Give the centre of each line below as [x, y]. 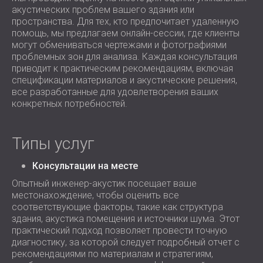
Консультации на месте [85, 166]
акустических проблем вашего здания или [103, 10]
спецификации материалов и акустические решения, [124, 80]
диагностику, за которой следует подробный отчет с [126, 242]
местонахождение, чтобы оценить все [95, 195]
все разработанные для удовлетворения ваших [115, 92]
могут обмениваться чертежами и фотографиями [119, 45]
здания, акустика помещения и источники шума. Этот [126, 219]
